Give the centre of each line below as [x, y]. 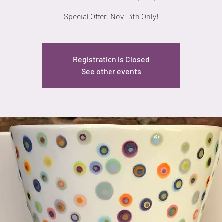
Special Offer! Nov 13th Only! [111, 16]
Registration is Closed [111, 59]
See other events [111, 71]
